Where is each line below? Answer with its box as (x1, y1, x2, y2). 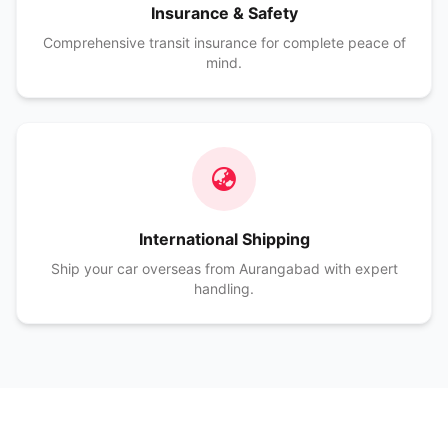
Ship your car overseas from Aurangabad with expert (50, 260, 398, 277)
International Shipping (138, 229, 310, 249)
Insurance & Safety (150, 3, 298, 23)
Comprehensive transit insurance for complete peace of (42, 34, 406, 51)
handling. (194, 280, 254, 297)
